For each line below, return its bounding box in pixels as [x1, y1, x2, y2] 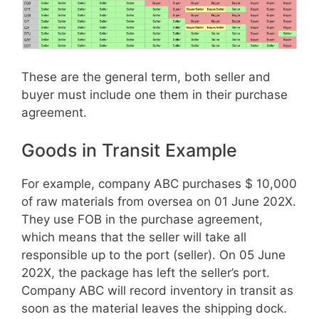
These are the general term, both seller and [21, 69, 271, 84]
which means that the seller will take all [21, 230, 246, 245]
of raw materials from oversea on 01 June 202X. [21, 194, 296, 209]
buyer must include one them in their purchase [21, 87, 288, 102]
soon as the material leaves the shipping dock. [21, 301, 287, 316]
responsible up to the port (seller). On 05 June [21, 248, 286, 263]
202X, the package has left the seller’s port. [21, 266, 270, 281]
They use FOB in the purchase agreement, [21, 212, 263, 227]
